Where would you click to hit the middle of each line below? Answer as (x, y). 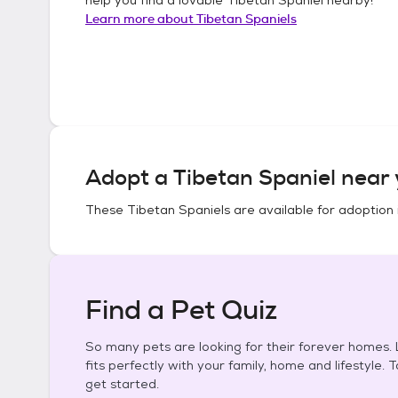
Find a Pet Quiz (181, 310)
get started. (122, 384)
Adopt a (129, 178)
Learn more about (141, 18)
